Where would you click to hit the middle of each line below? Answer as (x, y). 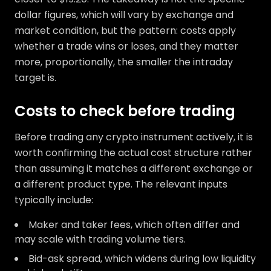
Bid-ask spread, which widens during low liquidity (142, 259)
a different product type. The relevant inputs (121, 184)
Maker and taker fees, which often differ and (134, 225)
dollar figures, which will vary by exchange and (124, 15)
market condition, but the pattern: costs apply (125, 31)
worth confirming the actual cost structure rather (133, 153)
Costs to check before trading (125, 111)
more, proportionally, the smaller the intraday (124, 62)
